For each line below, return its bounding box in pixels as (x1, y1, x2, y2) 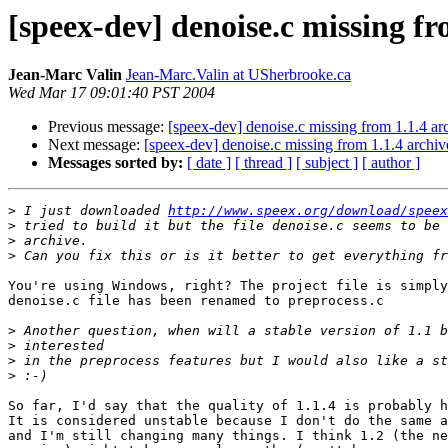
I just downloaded (16, 203, 168, 219)
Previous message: (48, 118, 168, 136)
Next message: (48, 136, 144, 154)
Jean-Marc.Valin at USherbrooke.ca (126, 66, 351, 84)
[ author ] (362, 154, 420, 172)
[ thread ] (235, 154, 292, 172)
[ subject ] (296, 154, 358, 172)
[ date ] (187, 154, 231, 172)
